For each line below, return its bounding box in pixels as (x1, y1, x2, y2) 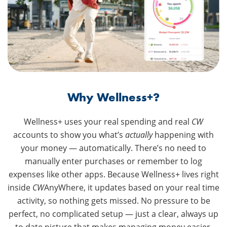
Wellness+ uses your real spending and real (24, 116, 192, 128)
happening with (153, 129, 214, 141)
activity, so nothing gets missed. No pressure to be (17, 195, 210, 207)
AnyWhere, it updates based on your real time (44, 182, 219, 194)
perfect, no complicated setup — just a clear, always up (9, 208, 218, 220)
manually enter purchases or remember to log (25, 156, 202, 167)
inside (8, 182, 32, 194)
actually (125, 129, 153, 140)
